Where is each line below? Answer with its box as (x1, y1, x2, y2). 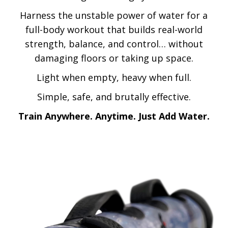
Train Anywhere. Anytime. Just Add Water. (18, 109, 210, 122)
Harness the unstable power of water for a (20, 9, 208, 21)
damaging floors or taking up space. (34, 51, 193, 64)
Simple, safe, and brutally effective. (37, 90, 191, 103)
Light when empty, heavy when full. (36, 71, 191, 83)
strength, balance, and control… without (24, 37, 203, 50)
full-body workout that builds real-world (25, 23, 203, 36)
